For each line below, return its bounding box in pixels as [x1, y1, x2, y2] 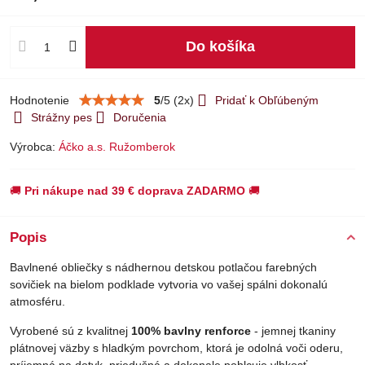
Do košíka [196, 38, 255, 55]
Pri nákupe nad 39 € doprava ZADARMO [24, 183, 245, 197]
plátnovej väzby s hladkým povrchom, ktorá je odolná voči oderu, [10, 341, 343, 354]
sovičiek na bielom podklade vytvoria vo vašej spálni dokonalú [10, 277, 328, 291]
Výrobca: [10, 139, 59, 153]
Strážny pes [31, 110, 92, 124]
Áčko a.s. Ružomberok [59, 139, 175, 153]
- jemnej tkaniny [251, 323, 336, 337]
